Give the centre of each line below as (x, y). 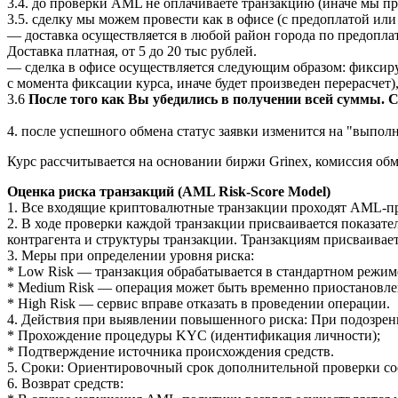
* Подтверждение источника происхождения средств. (171, 351)
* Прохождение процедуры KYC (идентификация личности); (194, 335)
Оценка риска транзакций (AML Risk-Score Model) (169, 191)
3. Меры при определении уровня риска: (131, 255)
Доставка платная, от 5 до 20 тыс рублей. (132, 51)
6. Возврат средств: (65, 383)
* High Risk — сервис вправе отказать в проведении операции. (199, 303)
